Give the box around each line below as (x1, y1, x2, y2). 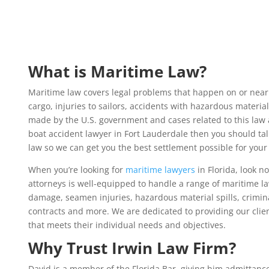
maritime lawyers (125, 164, 195, 176)
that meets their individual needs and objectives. (28, 219, 228, 231)
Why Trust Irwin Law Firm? (28, 237, 236, 259)
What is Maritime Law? (28, 61, 207, 83)
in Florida (195, 164, 235, 176)
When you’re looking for (28, 164, 125, 176)
